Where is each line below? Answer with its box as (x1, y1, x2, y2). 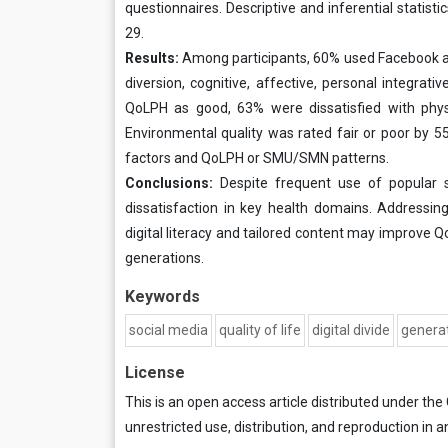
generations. (125, 250, 204, 266)
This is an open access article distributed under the (125, 394, 446, 410)
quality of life (219, 322, 301, 338)
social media (129, 322, 208, 338)
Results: (125, 50, 183, 66)
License (125, 363, 185, 382)
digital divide (312, 322, 390, 338)
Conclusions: (125, 175, 220, 191)
